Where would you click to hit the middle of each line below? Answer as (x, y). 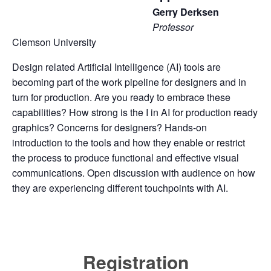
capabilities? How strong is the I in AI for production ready (135, 112)
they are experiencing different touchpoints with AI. (120, 188)
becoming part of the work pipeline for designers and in (129, 82)
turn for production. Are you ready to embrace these (121, 97)
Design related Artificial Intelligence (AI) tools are (116, 67)
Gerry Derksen (186, 11)
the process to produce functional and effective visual (126, 157)
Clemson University (54, 42)
